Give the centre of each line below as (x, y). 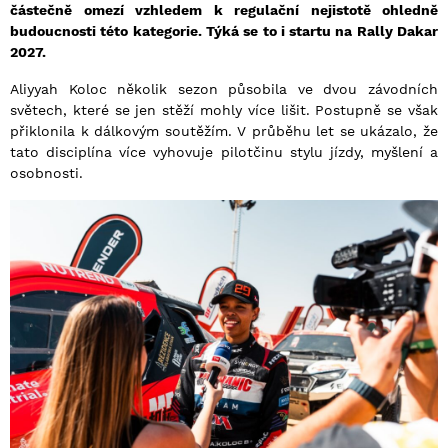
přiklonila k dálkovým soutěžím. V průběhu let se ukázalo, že (224, 131)
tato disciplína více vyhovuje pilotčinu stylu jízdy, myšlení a (224, 152)
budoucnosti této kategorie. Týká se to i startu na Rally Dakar (224, 31)
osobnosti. (46, 173)
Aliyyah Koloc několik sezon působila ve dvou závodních (224, 89)
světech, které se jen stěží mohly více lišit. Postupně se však (224, 110)
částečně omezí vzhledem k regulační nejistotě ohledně (224, 10)
